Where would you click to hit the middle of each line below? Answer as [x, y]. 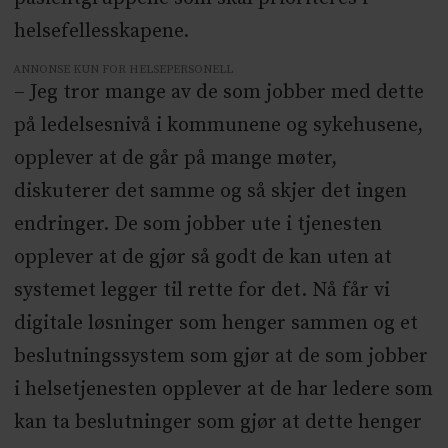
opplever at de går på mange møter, [175, 158]
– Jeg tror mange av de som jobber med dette [218, 92]
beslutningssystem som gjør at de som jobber [220, 356]
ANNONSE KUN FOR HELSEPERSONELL [123, 69]
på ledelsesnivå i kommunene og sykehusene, [218, 125]
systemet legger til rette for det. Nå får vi [201, 290]
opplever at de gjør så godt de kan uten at [202, 257]
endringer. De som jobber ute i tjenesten [197, 224]
